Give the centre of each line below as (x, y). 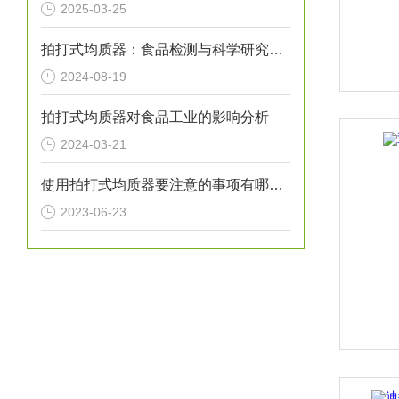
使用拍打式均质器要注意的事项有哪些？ (276, 185)
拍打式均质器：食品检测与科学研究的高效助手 (276, 49)
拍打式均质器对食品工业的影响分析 (155, 117)
